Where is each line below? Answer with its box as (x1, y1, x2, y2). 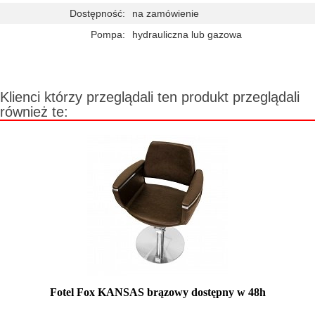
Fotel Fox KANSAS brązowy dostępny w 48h (49, 285, 266, 298)
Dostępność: (70, 7, 125, 19)
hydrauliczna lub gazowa (132, 28, 242, 40)
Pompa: (91, 28, 125, 40)
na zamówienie (132, 7, 199, 19)
